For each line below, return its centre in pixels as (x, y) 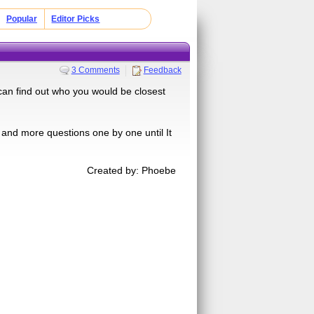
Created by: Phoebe (132, 170)
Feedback (162, 70)
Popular (21, 19)
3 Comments (95, 70)
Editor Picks (76, 19)
